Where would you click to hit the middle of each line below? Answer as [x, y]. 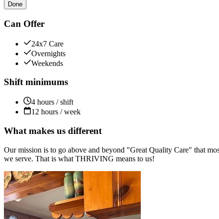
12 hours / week [56, 112]
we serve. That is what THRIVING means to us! [79, 158]
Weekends [47, 63]
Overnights [48, 53]
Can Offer [24, 23]
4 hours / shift [52, 102]
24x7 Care [47, 44]
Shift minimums [36, 82]
